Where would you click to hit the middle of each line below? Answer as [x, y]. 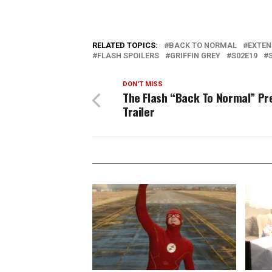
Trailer [139, 111]
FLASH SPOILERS [128, 56]
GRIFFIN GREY [195, 56]
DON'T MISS [143, 84]
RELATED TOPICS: [125, 45]
